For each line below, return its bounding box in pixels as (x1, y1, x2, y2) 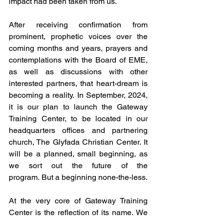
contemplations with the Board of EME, (9, 55, 148, 65)
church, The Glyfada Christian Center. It (9, 137, 148, 147)
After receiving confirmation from (9, 20, 148, 29)
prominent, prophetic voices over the (9, 32, 148, 41)
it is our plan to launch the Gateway (9, 102, 148, 111)
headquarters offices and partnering (9, 126, 148, 135)
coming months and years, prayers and (9, 44, 148, 53)
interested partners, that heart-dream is (9, 79, 148, 88)
